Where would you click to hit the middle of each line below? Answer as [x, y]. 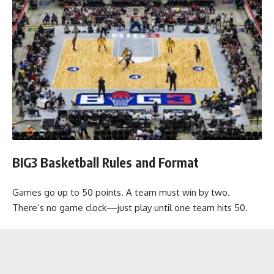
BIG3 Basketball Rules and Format [106, 163]
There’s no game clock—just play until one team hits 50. [130, 207]
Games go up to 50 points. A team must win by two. [121, 192]
